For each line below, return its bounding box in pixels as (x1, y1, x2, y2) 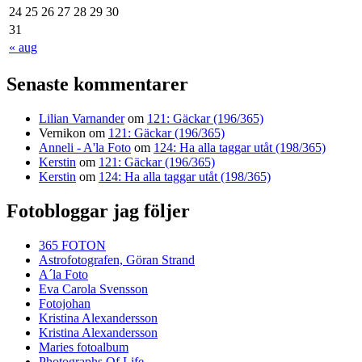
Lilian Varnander (39, 112, 124, 126)
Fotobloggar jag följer (6, 200, 190, 222)
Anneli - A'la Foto (39, 141, 131, 155)
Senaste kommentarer (6, 74, 188, 95)
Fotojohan (39, 297, 90, 311)
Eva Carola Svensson (39, 282, 148, 297)
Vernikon (39, 126, 86, 141)
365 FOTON (39, 238, 106, 253)
